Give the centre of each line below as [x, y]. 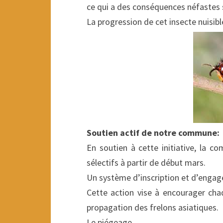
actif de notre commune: [169, 133]
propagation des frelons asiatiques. [153, 208]
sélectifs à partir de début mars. [146, 163]
